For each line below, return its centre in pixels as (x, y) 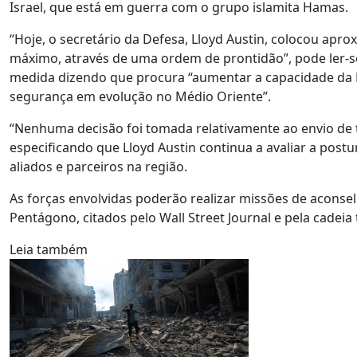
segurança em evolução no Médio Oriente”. (140, 96)
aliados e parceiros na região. (98, 167)
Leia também (49, 249)
